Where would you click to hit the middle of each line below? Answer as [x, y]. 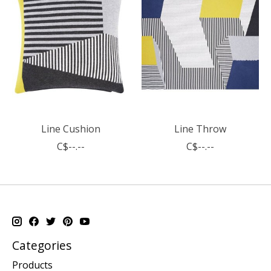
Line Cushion [70, 129]
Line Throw [200, 129]
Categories [42, 246]
